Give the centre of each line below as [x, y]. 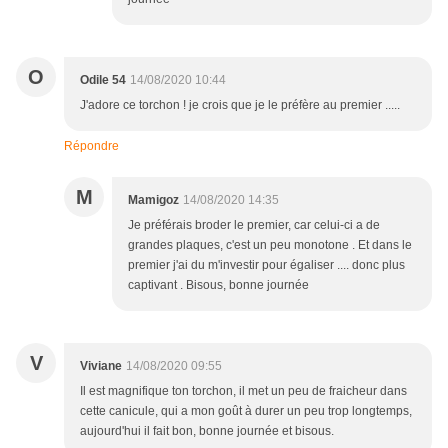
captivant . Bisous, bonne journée [218, 285]
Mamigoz [153, 200]
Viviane [101, 366]
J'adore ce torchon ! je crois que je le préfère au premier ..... [240, 105]
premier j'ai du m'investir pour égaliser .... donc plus [266, 265]
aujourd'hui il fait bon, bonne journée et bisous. [207, 431]
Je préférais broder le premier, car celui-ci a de [254, 225]
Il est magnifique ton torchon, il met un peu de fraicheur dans [243, 391]
